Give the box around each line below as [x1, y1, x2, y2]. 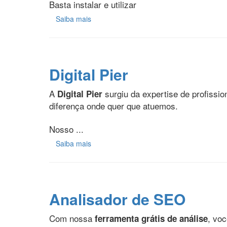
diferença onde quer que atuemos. [49, 99, 178, 112]
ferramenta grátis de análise [95, 212, 208, 225]
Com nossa [49, 212, 95, 225]
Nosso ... [49, 123, 84, 136]
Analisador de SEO [49, 188, 185, 210]
